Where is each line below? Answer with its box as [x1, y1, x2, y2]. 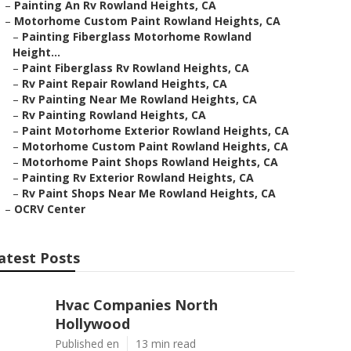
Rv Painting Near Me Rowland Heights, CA [22, 92, 257, 107]
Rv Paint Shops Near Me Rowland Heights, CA [22, 186, 276, 201]
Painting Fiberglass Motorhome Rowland [22, 29, 251, 44]
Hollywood [55, 314, 130, 333]
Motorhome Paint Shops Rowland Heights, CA [22, 154, 278, 169]
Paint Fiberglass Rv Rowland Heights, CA [22, 60, 249, 75]
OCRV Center [14, 201, 85, 216]
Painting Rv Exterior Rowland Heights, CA [22, 170, 254, 185]
